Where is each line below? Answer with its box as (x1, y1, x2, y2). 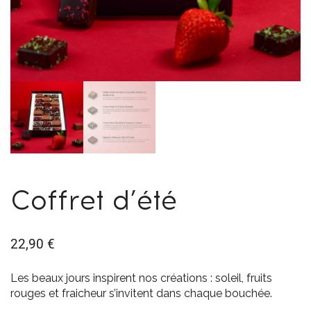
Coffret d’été (10, 185, 177, 217)
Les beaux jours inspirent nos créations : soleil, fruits (10, 271, 272, 285)
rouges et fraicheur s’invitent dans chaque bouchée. (10, 287, 272, 301)
